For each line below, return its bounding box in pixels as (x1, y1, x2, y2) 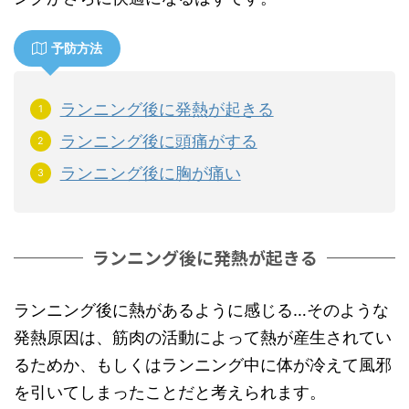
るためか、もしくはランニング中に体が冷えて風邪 (14, 355, 392, 375)
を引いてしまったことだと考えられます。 (14, 383, 326, 403)
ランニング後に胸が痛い (59, 163, 241, 184)
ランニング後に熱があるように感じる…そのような (14, 300, 389, 320)
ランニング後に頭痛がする (59, 131, 257, 152)
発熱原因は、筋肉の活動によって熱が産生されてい (14, 328, 392, 348)
